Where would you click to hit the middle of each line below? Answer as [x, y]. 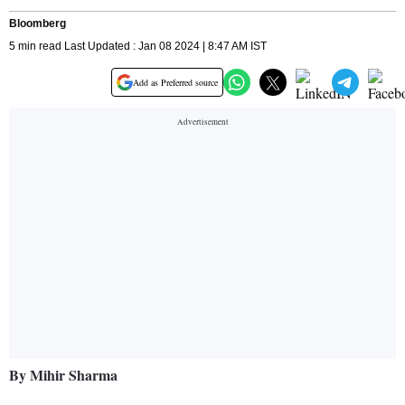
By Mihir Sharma [63, 375]
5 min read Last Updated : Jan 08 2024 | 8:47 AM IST [138, 47]
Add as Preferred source [175, 83]
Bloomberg [38, 24]
